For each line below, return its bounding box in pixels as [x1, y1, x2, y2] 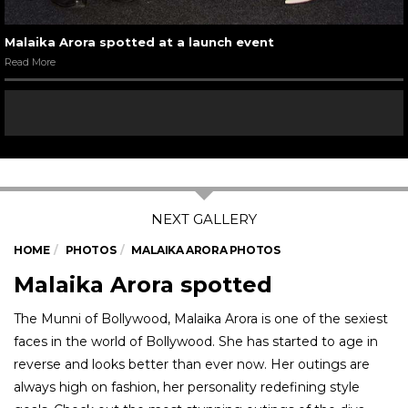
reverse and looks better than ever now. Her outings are [14, 356, 370, 373]
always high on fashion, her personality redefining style [14, 379, 360, 396]
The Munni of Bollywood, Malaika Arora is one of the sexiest [14, 311, 388, 328]
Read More [5, 56, 56, 69]
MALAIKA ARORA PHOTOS [131, 243, 280, 258]
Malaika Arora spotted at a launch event [5, 35, 274, 50]
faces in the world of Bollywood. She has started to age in [14, 333, 378, 351]
